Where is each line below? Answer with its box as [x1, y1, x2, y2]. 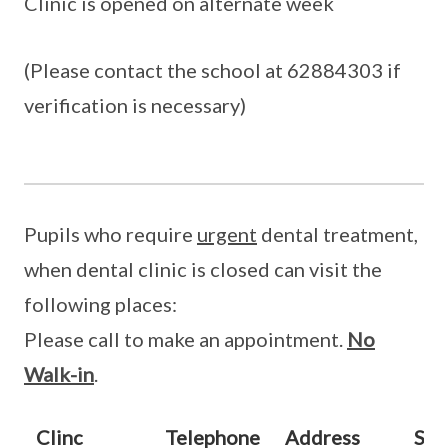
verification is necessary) [24, 93, 246, 117]
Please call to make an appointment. [24, 327, 347, 351]
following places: [24, 292, 177, 316]
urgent [197, 222, 257, 246]
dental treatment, [257, 222, 418, 246]
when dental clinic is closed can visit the [24, 257, 382, 281]
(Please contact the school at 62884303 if [24, 58, 401, 82]
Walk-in [24, 362, 94, 386]
